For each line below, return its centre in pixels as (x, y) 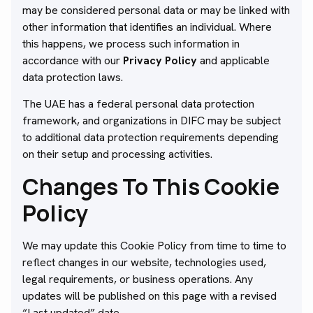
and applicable (233, 60)
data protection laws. (73, 77)
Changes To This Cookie (151, 186)
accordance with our (73, 60)
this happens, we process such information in (131, 43)
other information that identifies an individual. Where (147, 27)
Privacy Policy (160, 60)
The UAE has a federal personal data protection (138, 104)
